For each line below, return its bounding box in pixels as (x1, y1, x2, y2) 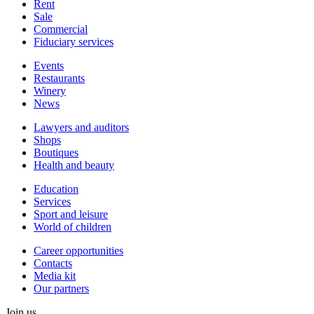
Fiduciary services (34, 35, 114, 48)
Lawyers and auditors (34, 121, 129, 133)
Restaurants (34, 71, 85, 84)
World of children (34, 220, 111, 233)
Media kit (34, 269, 76, 282)
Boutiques (34, 146, 78, 158)
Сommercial (34, 22, 88, 35)
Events (34, 59, 64, 71)
